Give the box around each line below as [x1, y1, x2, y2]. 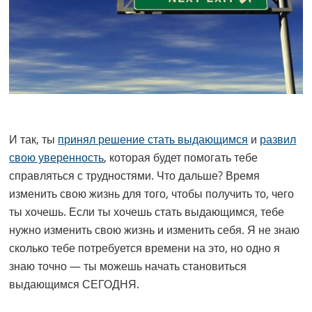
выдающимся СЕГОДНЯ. [9, 276, 140, 292]
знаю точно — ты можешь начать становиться [9, 258, 247, 274]
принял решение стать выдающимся [58, 132, 249, 148]
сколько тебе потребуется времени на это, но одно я [9, 240, 281, 256]
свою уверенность [9, 150, 104, 166]
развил [260, 132, 297, 148]
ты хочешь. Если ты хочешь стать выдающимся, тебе [9, 204, 285, 220]
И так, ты [9, 132, 58, 148]
